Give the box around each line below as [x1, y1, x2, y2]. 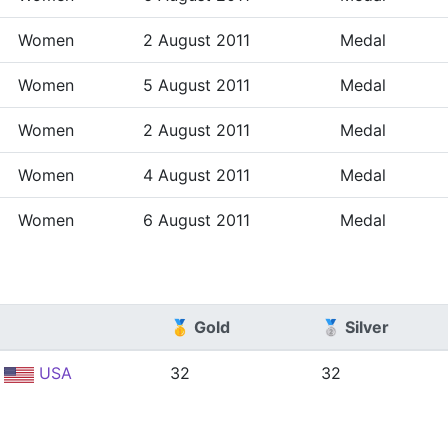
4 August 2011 [143, 165, 250, 185]
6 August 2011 [143, 210, 250, 230]
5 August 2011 [143, 75, 250, 95]
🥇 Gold [170, 317, 230, 337]
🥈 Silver [321, 317, 389, 337]
